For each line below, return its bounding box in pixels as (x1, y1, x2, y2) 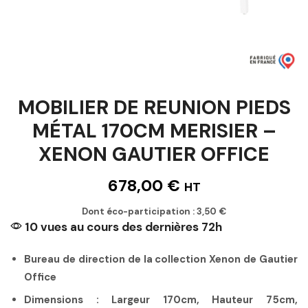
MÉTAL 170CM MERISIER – (32, 118, 276, 144)
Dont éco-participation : (82, 205, 197, 217)
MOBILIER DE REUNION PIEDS (17, 94, 291, 120)
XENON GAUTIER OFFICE (38, 141, 269, 167)
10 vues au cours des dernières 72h (22, 219, 222, 234)
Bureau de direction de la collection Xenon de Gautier (24, 252, 298, 266)
